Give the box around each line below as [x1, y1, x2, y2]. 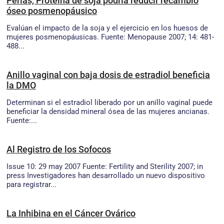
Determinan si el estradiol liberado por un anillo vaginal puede [6, 97, 212, 107]
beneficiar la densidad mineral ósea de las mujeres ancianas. [6, 106, 209, 116]
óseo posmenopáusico [6, 5, 97, 16]
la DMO [6, 79, 36, 90]
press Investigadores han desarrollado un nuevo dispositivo [6, 170, 205, 180]
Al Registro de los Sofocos [6, 143, 111, 154]
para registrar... [6, 179, 56, 189]
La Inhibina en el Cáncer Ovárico [6, 207, 135, 218]
